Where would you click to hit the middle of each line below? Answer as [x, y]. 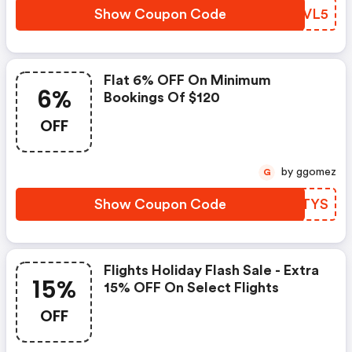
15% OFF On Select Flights [191, 288]
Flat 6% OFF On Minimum [187, 80]
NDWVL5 [297, 14]
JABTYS [301, 204]
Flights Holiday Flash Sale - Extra [211, 270]
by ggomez [316, 172]
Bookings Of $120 [162, 97]
